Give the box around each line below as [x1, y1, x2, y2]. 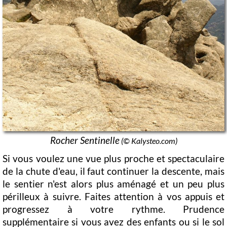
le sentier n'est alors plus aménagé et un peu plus [3, 177, 224, 190]
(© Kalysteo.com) [119, 135, 177, 145]
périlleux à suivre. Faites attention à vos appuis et [3, 190, 224, 202]
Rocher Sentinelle [50, 134, 120, 146]
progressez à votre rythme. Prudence [3, 203, 224, 215]
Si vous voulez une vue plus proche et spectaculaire [3, 152, 224, 164]
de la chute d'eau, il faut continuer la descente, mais [3, 165, 224, 177]
